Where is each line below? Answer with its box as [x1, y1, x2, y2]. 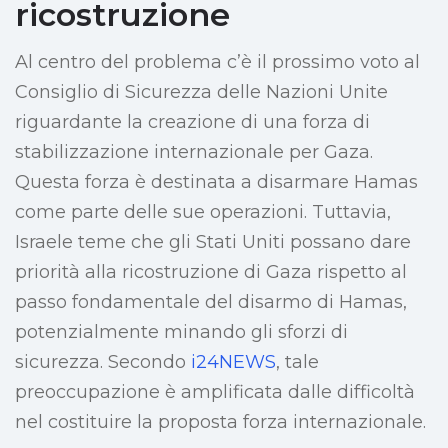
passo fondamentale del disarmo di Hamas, [15, 291, 407, 314]
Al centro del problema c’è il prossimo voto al [15, 51, 420, 74]
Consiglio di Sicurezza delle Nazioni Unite [15, 81, 388, 104]
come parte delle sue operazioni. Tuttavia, [15, 201, 391, 224]
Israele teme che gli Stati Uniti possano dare [15, 231, 411, 254]
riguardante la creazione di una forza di [15, 111, 370, 134]
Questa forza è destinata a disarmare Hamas [15, 171, 418, 194]
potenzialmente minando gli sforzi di [15, 321, 348, 344]
